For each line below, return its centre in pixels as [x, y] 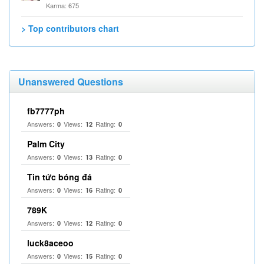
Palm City [46, 144]
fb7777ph [46, 111]
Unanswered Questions [71, 82]
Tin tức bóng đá [60, 177]
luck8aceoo [50, 243]
